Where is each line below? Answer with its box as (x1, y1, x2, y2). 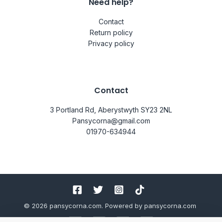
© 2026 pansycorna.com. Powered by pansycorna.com (23, 202, 196, 210)
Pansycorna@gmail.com (72, 116, 150, 125)
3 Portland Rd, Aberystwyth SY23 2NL (50, 106, 172, 114)
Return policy (89, 28, 133, 37)
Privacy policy (88, 39, 134, 48)
